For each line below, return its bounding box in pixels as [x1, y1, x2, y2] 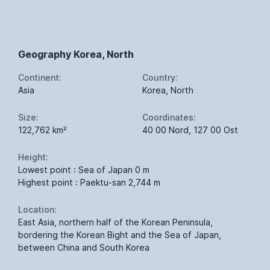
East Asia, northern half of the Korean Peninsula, [18, 216, 213, 227]
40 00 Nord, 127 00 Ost [142, 124, 238, 135]
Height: [18, 151, 48, 162]
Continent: [18, 72, 61, 83]
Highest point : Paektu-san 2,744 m [18, 177, 160, 187]
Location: [18, 204, 57, 215]
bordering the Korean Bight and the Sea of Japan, [18, 229, 221, 240]
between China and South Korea [18, 242, 149, 253]
